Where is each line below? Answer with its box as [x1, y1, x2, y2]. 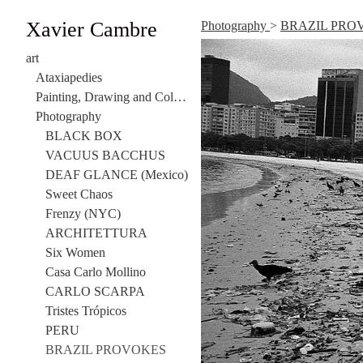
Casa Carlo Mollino [45, 265, 146, 280]
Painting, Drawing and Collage [173, 90, 186, 105]
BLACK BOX [45, 129, 122, 143]
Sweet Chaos [45, 187, 113, 202]
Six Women [45, 246, 105, 260]
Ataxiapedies [36, 70, 102, 85]
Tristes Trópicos [45, 304, 126, 318]
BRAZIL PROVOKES [45, 343, 166, 357]
